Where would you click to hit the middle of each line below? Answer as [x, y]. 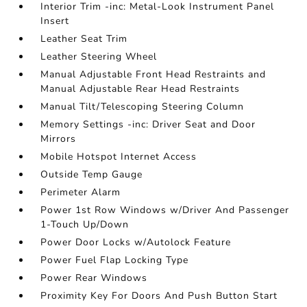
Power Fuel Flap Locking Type [115, 260]
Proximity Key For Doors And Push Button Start [159, 296]
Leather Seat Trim [84, 39]
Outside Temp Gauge [92, 174]
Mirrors [59, 139]
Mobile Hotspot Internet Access [119, 157]
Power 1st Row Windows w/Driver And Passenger [165, 210]
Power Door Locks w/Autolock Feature [136, 242]
